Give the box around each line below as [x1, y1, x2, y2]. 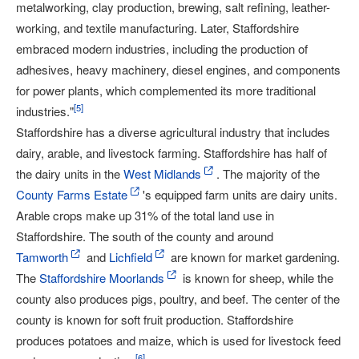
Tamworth [16, 248, 68, 265]
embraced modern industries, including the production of [16, 40, 308, 57]
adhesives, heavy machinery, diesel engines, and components [16, 61, 341, 78]
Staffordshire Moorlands [39, 269, 164, 286]
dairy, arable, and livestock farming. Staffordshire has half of [16, 144, 327, 161]
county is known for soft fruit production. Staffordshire [16, 311, 293, 328]
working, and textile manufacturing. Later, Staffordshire [16, 19, 299, 36]
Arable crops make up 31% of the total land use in [16, 207, 274, 224]
